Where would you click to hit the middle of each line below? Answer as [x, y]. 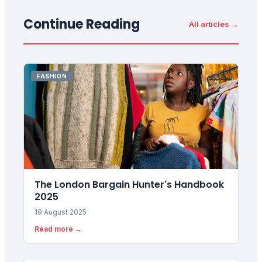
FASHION [52, 76]
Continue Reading [82, 24]
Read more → [58, 229]
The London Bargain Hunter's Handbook [129, 184]
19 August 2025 [61, 212]
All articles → [214, 24]
